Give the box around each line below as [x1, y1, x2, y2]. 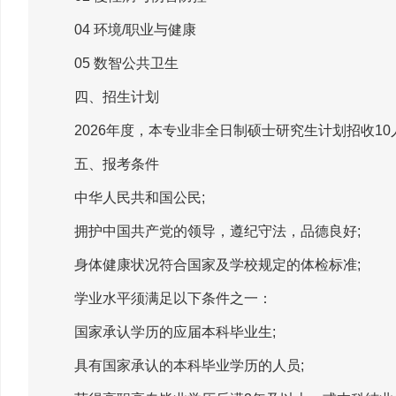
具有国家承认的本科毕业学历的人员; [46, 358, 304, 372]
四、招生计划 [46, 89, 159, 103]
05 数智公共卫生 [46, 56, 179, 70]
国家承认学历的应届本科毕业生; [46, 324, 276, 339]
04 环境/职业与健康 [46, 22, 196, 36]
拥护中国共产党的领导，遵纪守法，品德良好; [46, 224, 361, 238]
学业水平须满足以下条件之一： [46, 291, 272, 305]
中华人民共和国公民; [46, 190, 205, 204]
